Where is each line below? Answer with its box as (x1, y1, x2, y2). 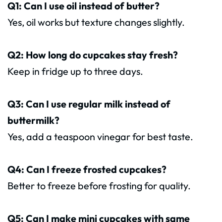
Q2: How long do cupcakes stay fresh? (7, 48, 178, 61)
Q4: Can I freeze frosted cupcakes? (7, 163, 166, 175)
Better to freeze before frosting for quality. (7, 179, 191, 192)
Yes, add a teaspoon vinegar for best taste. (7, 130, 193, 143)
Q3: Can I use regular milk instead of (7, 97, 170, 110)
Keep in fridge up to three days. (7, 64, 143, 77)
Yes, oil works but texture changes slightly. (7, 15, 185, 28)
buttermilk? (7, 113, 59, 126)
